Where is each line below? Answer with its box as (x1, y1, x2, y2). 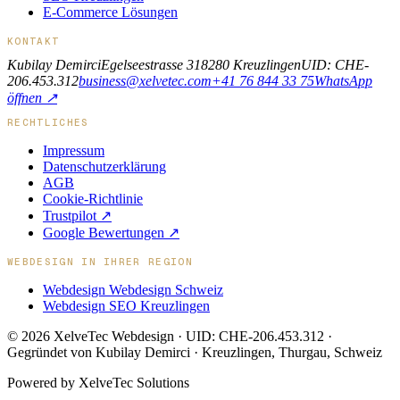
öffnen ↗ (7, 89, 57, 105)
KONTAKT (7, 34, 60, 47)
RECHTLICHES (7, 115, 89, 129)
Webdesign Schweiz (109, 281, 223, 297)
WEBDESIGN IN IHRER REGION (7, 254, 193, 268)
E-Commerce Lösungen (43, 4, 178, 20)
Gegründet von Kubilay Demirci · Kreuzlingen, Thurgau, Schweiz (7, 344, 382, 360)
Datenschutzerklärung (43, 158, 166, 174)
